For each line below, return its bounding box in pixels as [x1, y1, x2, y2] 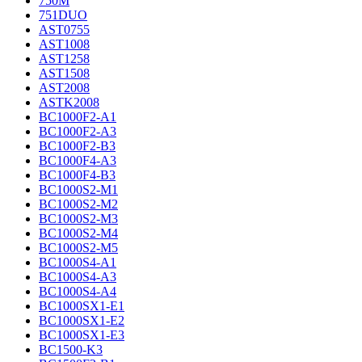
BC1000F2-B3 [39, 139, 116, 153]
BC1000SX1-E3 [39, 328, 124, 342]
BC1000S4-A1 [39, 255, 116, 269]
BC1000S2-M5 [39, 241, 118, 255]
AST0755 [39, 23, 90, 36]
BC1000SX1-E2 [39, 314, 124, 327]
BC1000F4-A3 [39, 154, 116, 167]
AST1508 [39, 66, 90, 80]
